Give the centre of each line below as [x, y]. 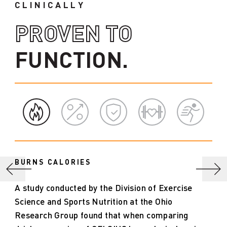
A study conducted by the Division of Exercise [103, 188]
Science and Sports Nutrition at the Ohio [93, 202]
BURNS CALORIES [53, 162]
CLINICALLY [50, 6]
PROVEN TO [73, 35]
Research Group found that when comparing [101, 216]
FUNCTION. [71, 61]
